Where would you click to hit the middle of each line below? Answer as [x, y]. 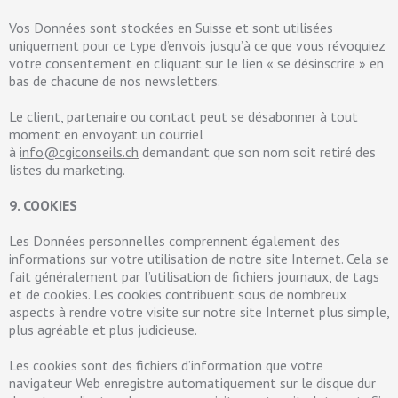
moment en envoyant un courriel [106, 134]
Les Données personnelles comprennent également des [175, 241]
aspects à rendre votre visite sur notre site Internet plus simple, [199, 312]
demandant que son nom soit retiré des [257, 152]
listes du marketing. [67, 170]
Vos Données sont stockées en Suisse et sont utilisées [171, 28]
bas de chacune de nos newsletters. [115, 81]
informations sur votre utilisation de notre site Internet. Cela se [199, 259]
